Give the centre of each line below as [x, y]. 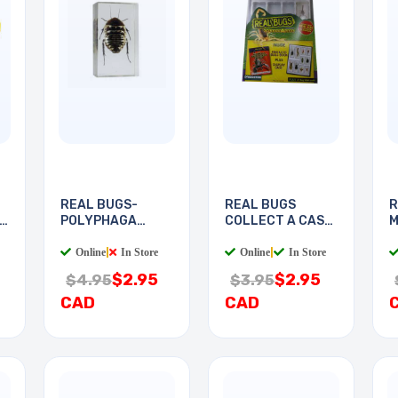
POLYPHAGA [99, 221]
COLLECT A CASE [279, 221]
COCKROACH [100, 237]
